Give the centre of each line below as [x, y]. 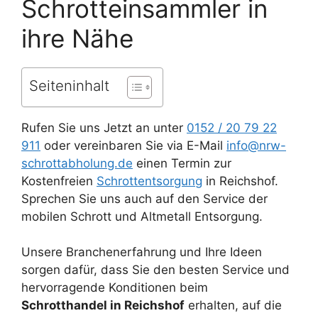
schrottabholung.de [77, 163]
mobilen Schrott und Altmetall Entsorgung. [142, 216]
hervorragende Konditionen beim [115, 288]
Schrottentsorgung [149, 181]
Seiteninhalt [69, 85]
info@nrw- [256, 145]
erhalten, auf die [233, 306]
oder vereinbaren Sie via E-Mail [133, 145]
